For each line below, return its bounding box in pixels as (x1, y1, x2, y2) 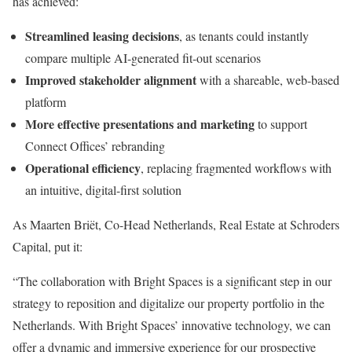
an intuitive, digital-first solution (25, 181, 181, 198)
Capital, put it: (13, 238, 82, 255)
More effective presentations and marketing (25, 115, 255, 133)
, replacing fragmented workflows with (141, 159, 332, 176)
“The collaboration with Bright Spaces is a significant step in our (13, 273, 332, 289)
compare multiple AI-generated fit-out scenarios (25, 49, 261, 66)
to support (255, 115, 307, 132)
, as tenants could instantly (179, 27, 309, 44)
